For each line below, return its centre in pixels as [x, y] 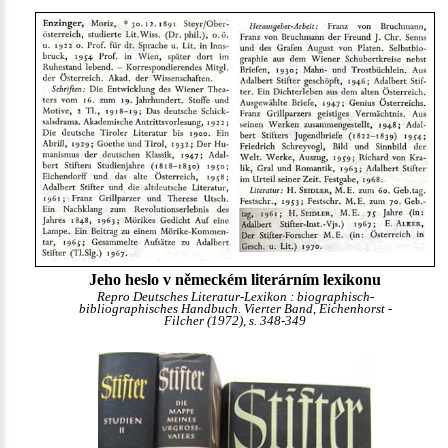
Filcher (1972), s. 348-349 [235, 321]
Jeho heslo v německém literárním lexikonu [235, 279]
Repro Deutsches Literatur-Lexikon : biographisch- [235, 297]
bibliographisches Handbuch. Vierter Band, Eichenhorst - [235, 309]
